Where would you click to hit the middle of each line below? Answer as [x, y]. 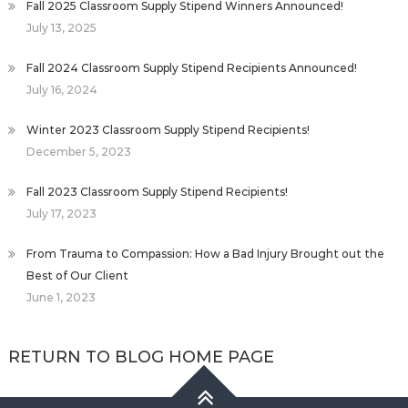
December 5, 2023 [78, 152]
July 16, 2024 [61, 90]
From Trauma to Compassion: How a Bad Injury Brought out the [205, 254]
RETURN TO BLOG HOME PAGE [141, 357]
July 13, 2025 [61, 28]
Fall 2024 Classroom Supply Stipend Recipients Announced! [191, 68]
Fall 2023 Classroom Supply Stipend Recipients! [157, 192]
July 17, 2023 [61, 214]
